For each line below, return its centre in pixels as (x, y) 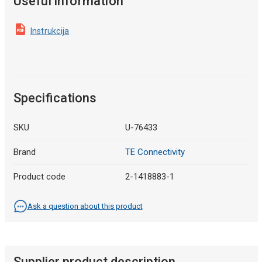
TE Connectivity (155, 152)
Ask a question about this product (85, 206)
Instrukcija (50, 31)
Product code (39, 176)
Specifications (55, 98)
